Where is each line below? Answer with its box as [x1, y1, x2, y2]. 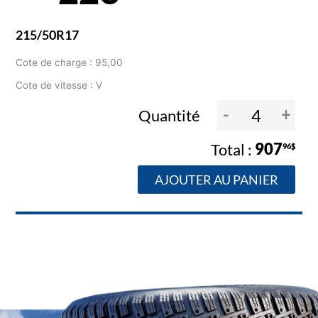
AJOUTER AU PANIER [154, 171, 278, 187]
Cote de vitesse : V [16, 79, 103, 92]
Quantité [138, 105, 203, 125]
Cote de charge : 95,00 [16, 57, 124, 69]
